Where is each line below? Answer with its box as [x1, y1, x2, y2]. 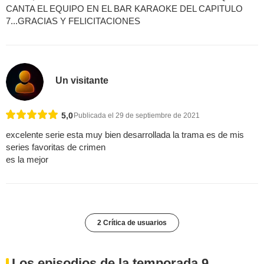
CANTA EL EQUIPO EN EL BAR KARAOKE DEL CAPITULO [6, 3, 243, 14]
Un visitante [55, 75, 109, 86]
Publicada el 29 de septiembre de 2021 [74, 111, 200, 120]
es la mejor [6, 154, 48, 165]
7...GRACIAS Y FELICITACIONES [6, 15, 140, 26]
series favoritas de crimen [6, 142, 105, 153]
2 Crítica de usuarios [97, 219, 167, 227]
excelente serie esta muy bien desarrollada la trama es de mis [6, 130, 244, 140]
